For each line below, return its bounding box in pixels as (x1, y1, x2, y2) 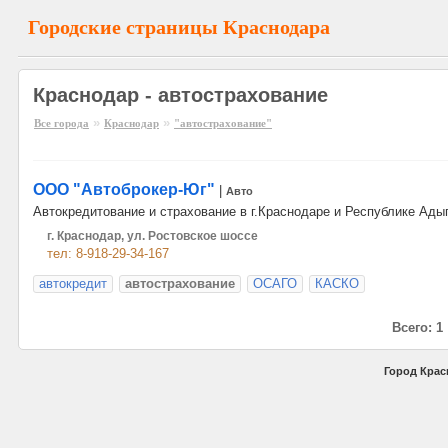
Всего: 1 (392, 320, 443, 335)
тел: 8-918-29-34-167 (47, 246, 169, 261)
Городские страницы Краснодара (28, 16, 330, 38)
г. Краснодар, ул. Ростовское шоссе (47, 229, 258, 243)
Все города (34, 117, 89, 129)
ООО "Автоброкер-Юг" (33, 181, 215, 198)
